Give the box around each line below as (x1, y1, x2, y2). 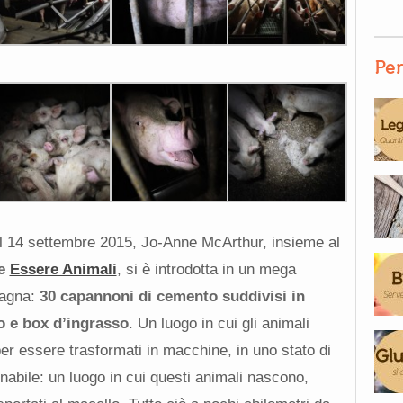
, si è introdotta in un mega (116, 260, 296, 278)
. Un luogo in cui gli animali (128, 314, 309, 332)
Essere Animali (9, 260, 117, 278)
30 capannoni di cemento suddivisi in (39, 287, 305, 305)
